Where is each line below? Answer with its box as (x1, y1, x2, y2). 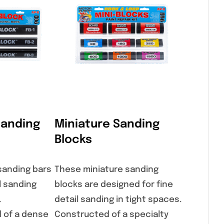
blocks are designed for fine (54, 180, 173, 189)
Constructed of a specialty (54, 210, 168, 219)
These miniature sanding (54, 165, 158, 174)
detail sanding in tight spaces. (54, 195, 182, 204)
